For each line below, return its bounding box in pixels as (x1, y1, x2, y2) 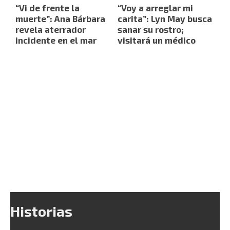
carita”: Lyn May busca (118, 13, 212, 24)
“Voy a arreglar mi (118, 3, 193, 13)
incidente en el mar (15, 35, 97, 46)
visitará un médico (118, 35, 196, 46)
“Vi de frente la (15, 3, 80, 13)
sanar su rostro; (118, 24, 184, 35)
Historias (10, 202, 72, 220)
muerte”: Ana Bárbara (15, 13, 105, 24)
